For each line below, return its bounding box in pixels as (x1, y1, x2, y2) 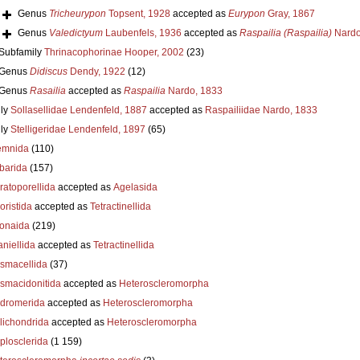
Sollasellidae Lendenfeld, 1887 (10, 104, 147, 116)
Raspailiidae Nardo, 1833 (204, 104, 317, 116)
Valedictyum (48, 27, 103, 39)
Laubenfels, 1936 (102, 27, 182, 39)
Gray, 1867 (264, 7, 315, 19)
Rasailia (29, 84, 66, 96)
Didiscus (29, 65, 67, 77)
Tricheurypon (48, 7, 106, 19)
